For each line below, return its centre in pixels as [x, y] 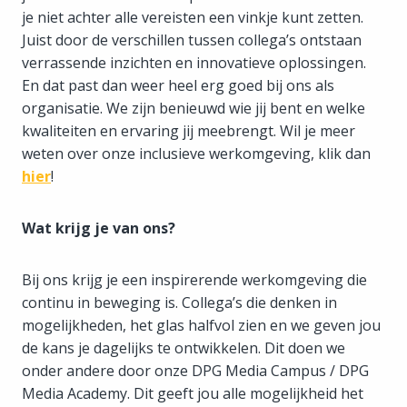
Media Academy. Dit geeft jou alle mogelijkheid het [193, 393]
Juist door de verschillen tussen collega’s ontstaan [192, 40]
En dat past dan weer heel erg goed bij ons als [178, 85]
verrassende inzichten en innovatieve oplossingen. [194, 62]
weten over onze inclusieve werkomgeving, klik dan [196, 153]
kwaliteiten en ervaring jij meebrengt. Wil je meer [189, 130]
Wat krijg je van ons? [99, 228]
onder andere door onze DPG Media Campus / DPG [195, 370]
